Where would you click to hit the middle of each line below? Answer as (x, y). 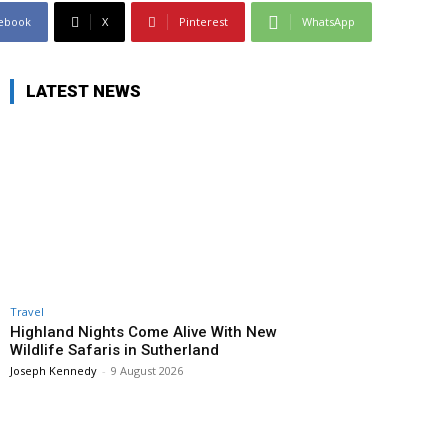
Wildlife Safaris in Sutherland (114, 350)
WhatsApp (328, 22)
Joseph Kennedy (53, 371)
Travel (27, 312)
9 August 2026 (147, 371)
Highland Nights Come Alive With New (143, 332)
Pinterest (203, 22)
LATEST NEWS (83, 91)
